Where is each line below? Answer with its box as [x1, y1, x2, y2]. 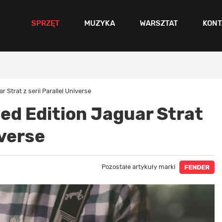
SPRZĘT [31, 18, 60, 28]
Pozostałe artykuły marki [102, 163, 177, 170]
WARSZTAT [140, 18, 178, 28]
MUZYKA [84, 18, 115, 28]
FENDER [184, 164, 210, 171]
